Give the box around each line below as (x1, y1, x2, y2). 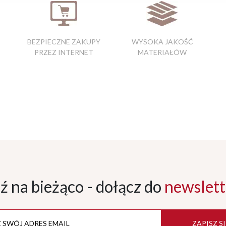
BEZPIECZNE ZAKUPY (27, 37, 100, 46)
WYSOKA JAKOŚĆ (131, 37, 193, 46)
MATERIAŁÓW (138, 48, 187, 57)
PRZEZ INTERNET (34, 48, 93, 57)
